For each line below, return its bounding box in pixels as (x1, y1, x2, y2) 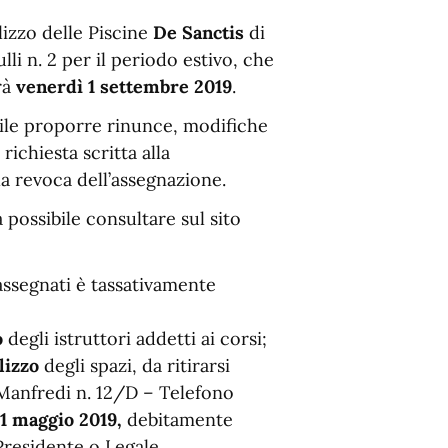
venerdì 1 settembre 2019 (16, 75, 232, 98)
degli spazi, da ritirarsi (44, 354, 230, 377)
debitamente (127, 408, 233, 431)
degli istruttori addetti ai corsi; (8, 327, 267, 350)
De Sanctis (153, 21, 249, 44)
